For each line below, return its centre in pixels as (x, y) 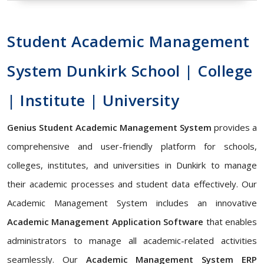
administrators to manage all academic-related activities (132, 240)
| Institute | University (93, 100)
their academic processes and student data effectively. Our (132, 184)
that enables (230, 222)
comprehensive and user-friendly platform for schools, (132, 146)
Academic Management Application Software (105, 222)
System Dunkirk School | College (130, 71)
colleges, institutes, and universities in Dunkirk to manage (132, 165)
